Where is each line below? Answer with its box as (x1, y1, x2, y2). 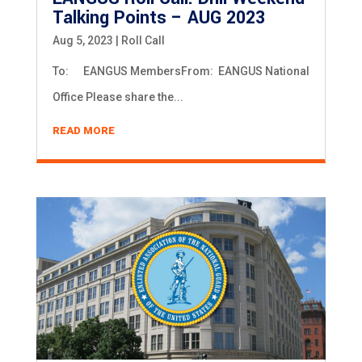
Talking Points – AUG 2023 (52, 5, 265, 32)
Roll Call (120, 34, 165, 48)
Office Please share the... (52, 90, 183, 104)
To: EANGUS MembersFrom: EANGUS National (52, 65, 309, 78)
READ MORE (52, 124, 115, 137)
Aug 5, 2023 (52, 34, 113, 48)
